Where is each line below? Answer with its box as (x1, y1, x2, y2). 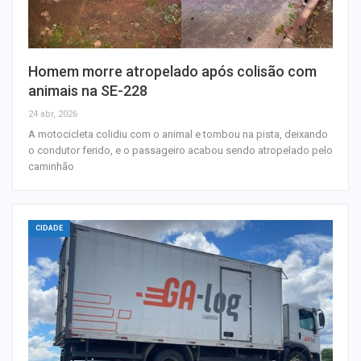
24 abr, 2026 (28, 108, 77, 119)
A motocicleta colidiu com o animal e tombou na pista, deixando (28, 127, 328, 140)
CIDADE (35, 223, 63, 232)
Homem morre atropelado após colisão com (28, 62, 317, 80)
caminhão (28, 160, 74, 172)
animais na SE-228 (28, 81, 147, 99)
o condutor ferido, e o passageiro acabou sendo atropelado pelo (28, 143, 333, 156)
